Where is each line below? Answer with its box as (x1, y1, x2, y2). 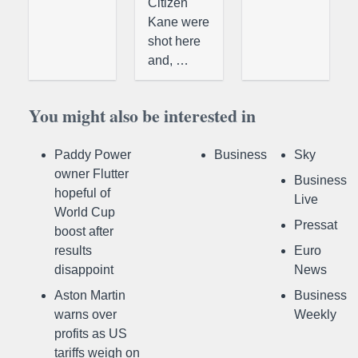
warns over (54, 308, 117, 322)
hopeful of (54, 186, 110, 201)
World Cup (54, 205, 115, 220)
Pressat (294, 218, 337, 233)
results (54, 244, 92, 258)
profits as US (54, 327, 127, 341)
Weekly (294, 308, 336, 322)
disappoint (54, 263, 113, 277)
